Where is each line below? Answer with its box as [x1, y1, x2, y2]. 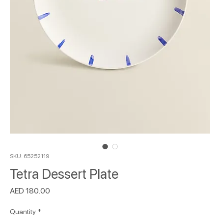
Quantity [10, 207, 36, 216]
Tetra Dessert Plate [10, 165, 118, 182]
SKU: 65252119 [10, 152, 49, 160]
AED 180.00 [10, 186, 50, 195]
